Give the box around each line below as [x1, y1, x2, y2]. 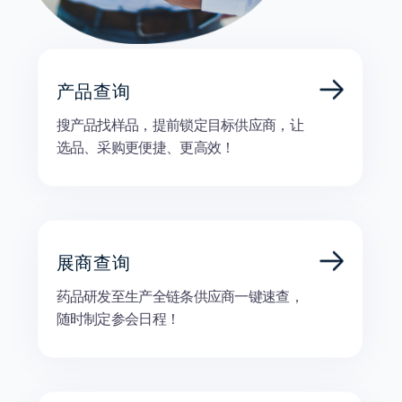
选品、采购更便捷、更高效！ [56, 136, 235, 158]
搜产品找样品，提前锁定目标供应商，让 [56, 115, 304, 135]
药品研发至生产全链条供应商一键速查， [56, 285, 304, 307]
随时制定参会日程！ [56, 307, 180, 328]
